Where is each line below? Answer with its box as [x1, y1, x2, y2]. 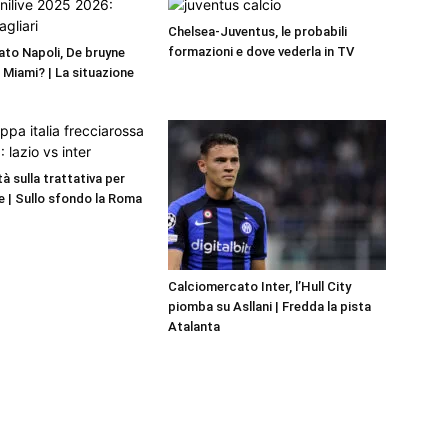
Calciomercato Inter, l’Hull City [168, 279, 351, 295]
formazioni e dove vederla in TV [168, 44, 354, 60]
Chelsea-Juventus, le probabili [168, 24, 347, 40]
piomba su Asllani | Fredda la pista [168, 299, 371, 315]
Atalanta [168, 319, 220, 335]
